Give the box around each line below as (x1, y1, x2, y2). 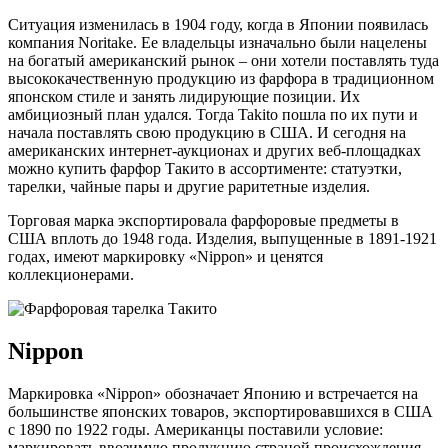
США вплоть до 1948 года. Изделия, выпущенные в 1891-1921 (8, 230, 437, 248)
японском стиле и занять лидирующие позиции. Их (8, 88, 360, 106)
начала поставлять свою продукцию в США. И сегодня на (8, 124, 406, 142)
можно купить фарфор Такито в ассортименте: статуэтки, (8, 160, 402, 178)
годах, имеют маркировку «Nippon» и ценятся (8, 248, 323, 266)
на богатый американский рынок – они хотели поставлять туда (8, 52, 439, 70)
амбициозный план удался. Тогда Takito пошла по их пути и (8, 106, 418, 124)
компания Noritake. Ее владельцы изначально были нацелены (8, 34, 427, 52)
